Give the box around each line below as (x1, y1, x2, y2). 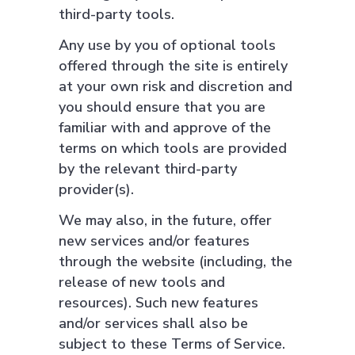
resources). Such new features (59, 293, 258, 312)
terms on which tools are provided (59, 139, 287, 158)
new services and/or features (59, 231, 250, 250)
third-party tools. (59, 5, 174, 24)
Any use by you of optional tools (59, 36, 276, 55)
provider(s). (59, 180, 134, 199)
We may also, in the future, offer (59, 211, 272, 230)
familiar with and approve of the (59, 118, 271, 137)
